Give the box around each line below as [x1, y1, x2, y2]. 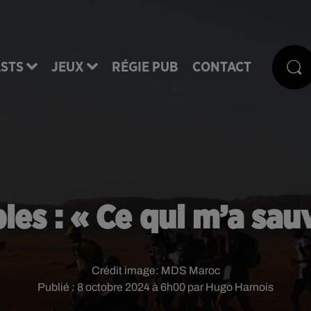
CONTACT [192, 60, 251, 74]
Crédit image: [91, 264, 161, 276]
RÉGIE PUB [112, 60, 178, 74]
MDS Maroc [160, 264, 220, 276]
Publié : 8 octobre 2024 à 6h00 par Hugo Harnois [37, 281, 274, 293]
